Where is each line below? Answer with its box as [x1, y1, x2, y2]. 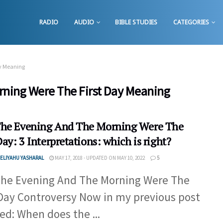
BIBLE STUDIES [115, 18, 157, 26]
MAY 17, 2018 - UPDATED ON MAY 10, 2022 [54, 154, 145, 161]
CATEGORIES [173, 18, 209, 26]
